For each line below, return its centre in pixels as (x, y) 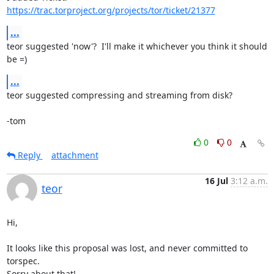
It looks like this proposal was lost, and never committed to (127, 248)
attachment (75, 155)
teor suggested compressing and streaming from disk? (119, 95)
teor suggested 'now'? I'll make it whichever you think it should (137, 46)
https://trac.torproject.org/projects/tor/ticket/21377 (111, 10)
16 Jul (216, 181)
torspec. (23, 261)
